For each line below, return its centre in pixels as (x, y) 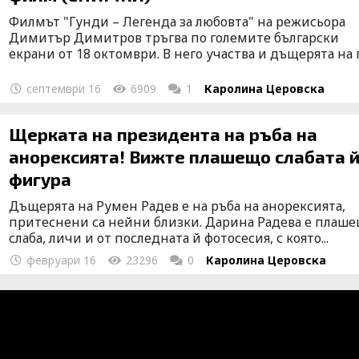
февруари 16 (60, 260)
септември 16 (63, 88)
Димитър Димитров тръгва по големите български (174, 37)
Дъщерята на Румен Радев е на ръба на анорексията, (177, 206)
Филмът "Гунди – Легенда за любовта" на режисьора (177, 21)
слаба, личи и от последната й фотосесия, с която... (169, 238)
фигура (40, 178)
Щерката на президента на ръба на (163, 133)
